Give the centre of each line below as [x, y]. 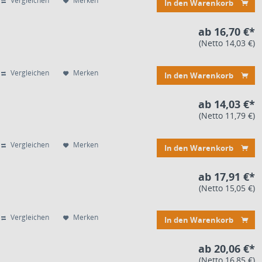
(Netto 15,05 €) [227, 188]
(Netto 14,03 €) [227, 43]
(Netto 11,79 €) [227, 115]
